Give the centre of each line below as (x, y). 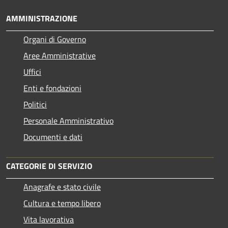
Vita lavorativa (49, 219)
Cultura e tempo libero (62, 203)
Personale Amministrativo (68, 120)
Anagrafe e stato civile (62, 187)
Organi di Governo (55, 39)
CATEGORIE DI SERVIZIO (49, 166)
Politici (35, 104)
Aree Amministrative (60, 55)
